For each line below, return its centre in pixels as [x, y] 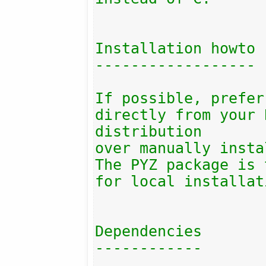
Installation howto [175, 48]
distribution [149, 131]
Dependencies [149, 231]
